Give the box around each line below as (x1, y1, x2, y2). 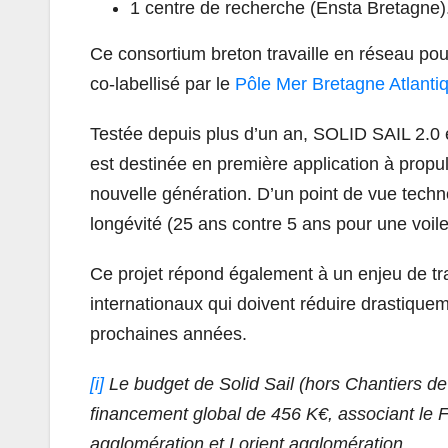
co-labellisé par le (90, 73, 235, 94)
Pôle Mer (235, 73, 312, 94)
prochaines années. (90, 323, 247, 344)
